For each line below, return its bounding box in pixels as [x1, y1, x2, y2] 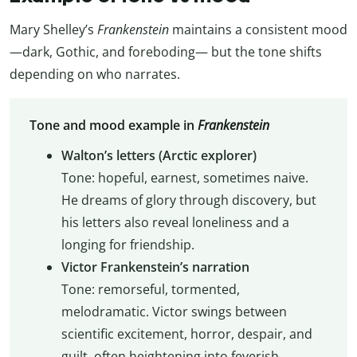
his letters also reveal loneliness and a [61, 214, 289, 232]
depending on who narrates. [10, 65, 180, 84]
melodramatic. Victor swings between [61, 303, 287, 321]
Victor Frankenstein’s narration [61, 258, 249, 277]
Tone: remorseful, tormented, [61, 280, 240, 299]
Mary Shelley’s [10, 21, 97, 39]
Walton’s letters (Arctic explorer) [61, 147, 257, 165]
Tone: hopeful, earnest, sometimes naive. [61, 169, 308, 187]
